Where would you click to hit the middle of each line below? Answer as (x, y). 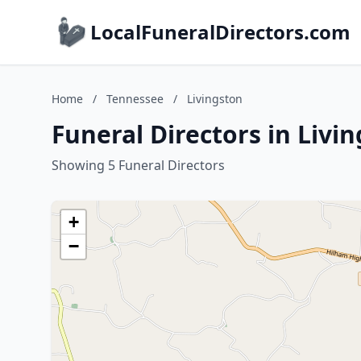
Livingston (215, 99)
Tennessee (135, 99)
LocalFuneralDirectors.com (220, 32)
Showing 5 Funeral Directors (138, 165)
